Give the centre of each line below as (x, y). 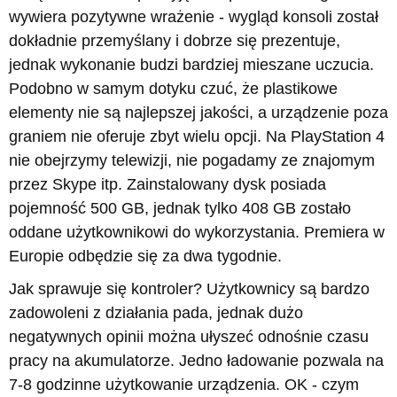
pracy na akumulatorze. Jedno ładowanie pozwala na (196, 361)
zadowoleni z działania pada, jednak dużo (156, 313)
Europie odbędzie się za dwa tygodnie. (145, 256)
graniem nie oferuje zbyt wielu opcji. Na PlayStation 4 (197, 136)
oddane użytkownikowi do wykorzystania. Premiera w (197, 232)
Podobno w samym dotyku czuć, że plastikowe (173, 89)
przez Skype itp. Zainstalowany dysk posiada (167, 184)
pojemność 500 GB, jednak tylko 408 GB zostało (180, 208)
